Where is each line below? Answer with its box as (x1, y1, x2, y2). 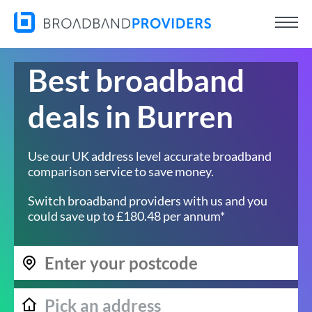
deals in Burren (28, 98, 233, 134)
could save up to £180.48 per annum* (28, 208, 225, 224)
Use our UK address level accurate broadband (28, 148, 272, 164)
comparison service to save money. (28, 164, 214, 179)
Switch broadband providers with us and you (28, 193, 267, 208)
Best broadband (28, 62, 244, 98)
